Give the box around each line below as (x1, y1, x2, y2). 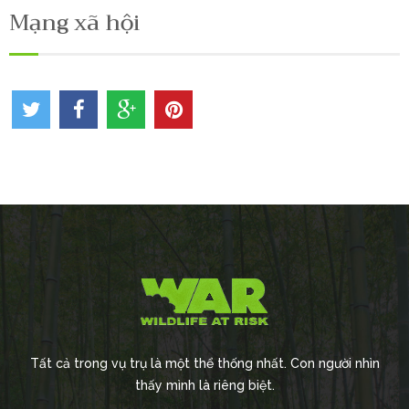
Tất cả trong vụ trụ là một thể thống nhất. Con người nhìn (29, 356, 380, 371)
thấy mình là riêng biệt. (134, 378, 275, 393)
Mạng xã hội (9, 4, 141, 42)
